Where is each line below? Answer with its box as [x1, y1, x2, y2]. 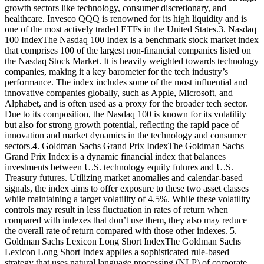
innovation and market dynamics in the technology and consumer [5, 130, 246, 140]
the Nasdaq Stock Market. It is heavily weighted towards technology [5, 55, 259, 66]
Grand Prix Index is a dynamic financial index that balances [5, 151, 226, 161]
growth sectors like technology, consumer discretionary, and [5, 2, 226, 13]
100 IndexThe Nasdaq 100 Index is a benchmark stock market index [5, 34, 259, 45]
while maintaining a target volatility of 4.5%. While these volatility [5, 193, 250, 204]
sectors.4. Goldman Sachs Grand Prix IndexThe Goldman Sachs [5, 140, 244, 151]
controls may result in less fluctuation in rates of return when [5, 204, 228, 214]
